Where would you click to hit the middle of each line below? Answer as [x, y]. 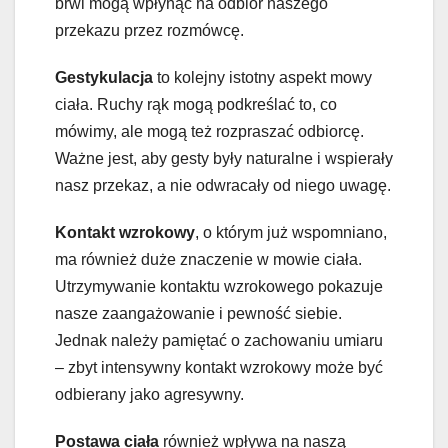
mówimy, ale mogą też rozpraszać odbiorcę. [209, 132]
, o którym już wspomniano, [291, 233]
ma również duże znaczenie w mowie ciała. [208, 260]
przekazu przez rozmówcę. [149, 31]
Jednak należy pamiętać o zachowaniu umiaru [219, 341]
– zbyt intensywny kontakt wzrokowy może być [219, 368]
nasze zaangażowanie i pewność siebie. [198, 314]
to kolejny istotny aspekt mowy [262, 78]
